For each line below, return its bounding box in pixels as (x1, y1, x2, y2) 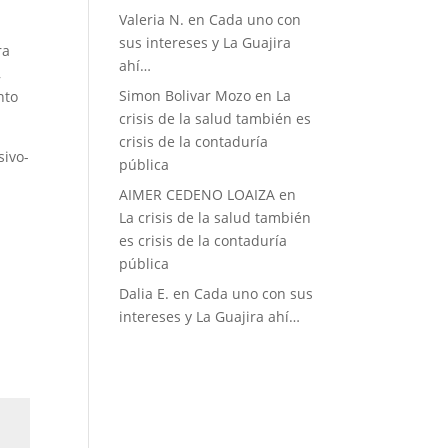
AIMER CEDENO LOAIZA (119, 185, 276, 204)
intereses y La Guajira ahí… (119, 307, 301, 326)
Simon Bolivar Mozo (119, 86, 252, 105)
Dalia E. (119, 284, 170, 303)
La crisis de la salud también (119, 208, 312, 227)
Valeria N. (119, 10, 185, 29)
